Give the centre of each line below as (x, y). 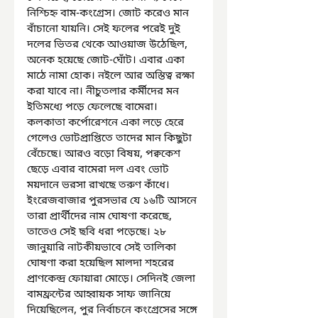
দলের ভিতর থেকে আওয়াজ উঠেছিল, (109, 45)
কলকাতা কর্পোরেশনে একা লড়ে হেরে (107, 123)
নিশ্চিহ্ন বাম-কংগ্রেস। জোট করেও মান (109, 13)
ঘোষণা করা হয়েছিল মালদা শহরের (102, 263)
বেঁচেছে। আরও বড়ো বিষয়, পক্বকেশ (105, 154)
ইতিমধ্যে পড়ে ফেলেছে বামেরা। (94, 107)
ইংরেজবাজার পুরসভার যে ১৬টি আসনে (113, 201)
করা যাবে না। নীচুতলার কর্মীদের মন (104, 92)
